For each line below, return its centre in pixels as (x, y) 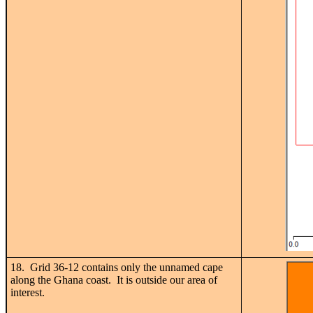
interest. (28, 292)
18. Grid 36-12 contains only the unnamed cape (117, 267)
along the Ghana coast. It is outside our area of (114, 279)
